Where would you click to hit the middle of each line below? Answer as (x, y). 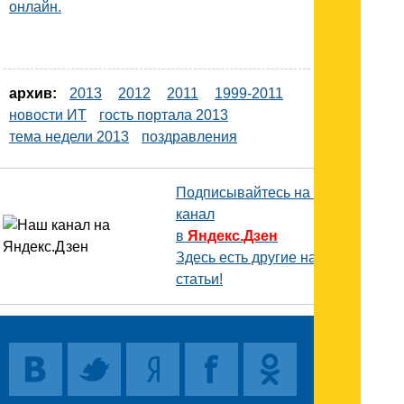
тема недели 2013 (69, 137)
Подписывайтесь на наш (259, 193)
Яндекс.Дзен (233, 236)
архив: (33, 94)
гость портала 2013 (164, 115)
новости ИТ (48, 115)
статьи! (199, 280)
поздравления (189, 137)
